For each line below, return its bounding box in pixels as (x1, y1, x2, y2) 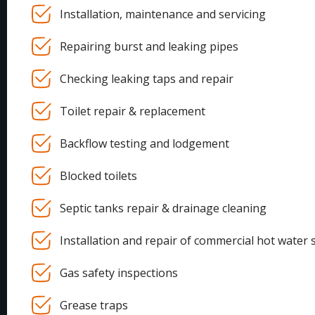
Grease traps (60, 297, 128, 314)
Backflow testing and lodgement (60, 136, 229, 152)
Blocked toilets (60, 168, 137, 184)
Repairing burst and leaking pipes (60, 39, 238, 55)
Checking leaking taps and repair (60, 71, 233, 87)
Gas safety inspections (60, 265, 178, 281)
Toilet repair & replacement (60, 103, 205, 120)
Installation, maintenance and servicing (60, 6, 266, 22)
